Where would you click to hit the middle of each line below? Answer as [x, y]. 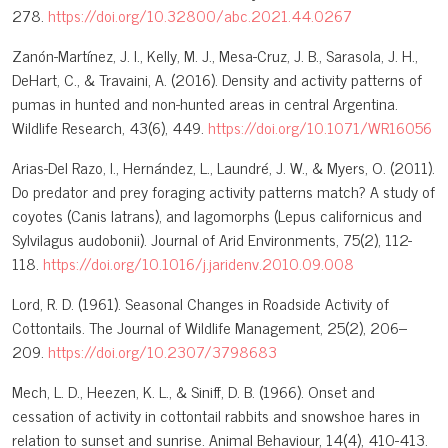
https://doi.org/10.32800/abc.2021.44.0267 [200, 15]
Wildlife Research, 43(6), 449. [110, 127]
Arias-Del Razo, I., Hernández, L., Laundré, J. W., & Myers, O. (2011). [223, 167]
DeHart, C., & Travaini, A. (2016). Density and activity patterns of [217, 79]
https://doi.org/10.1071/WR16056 [320, 127]
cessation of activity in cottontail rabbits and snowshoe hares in [216, 415]
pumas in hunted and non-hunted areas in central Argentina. [205, 103]
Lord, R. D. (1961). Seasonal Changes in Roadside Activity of [200, 303]
